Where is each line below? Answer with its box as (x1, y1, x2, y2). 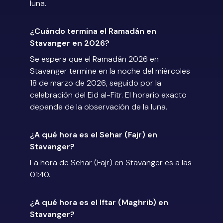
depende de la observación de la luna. (30, 102, 167, 112)
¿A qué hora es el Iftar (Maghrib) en (30, 197, 168, 208)
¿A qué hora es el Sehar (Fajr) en (30, 129, 157, 140)
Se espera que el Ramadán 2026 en (30, 54, 159, 65)
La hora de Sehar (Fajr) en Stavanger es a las (30, 157, 192, 168)
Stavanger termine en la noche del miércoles (30, 66, 190, 77)
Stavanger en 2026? (30, 38, 110, 49)
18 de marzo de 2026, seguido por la (30, 78, 161, 89)
